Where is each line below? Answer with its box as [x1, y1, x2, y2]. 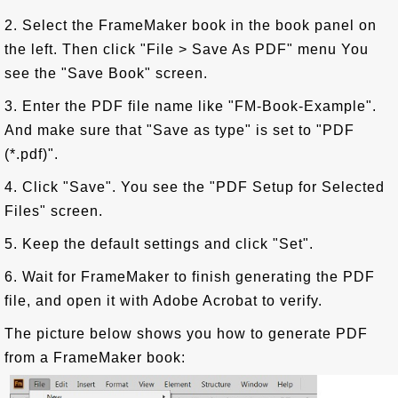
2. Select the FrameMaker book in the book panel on [4, 18, 377, 33]
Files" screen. [4, 203, 103, 219]
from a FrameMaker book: [4, 350, 186, 365]
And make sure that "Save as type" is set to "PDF [4, 123, 354, 138]
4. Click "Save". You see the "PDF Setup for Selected [4, 179, 385, 195]
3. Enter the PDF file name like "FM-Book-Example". [4, 99, 377, 114]
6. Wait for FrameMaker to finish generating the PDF [4, 269, 375, 284]
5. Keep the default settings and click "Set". [4, 236, 314, 251]
